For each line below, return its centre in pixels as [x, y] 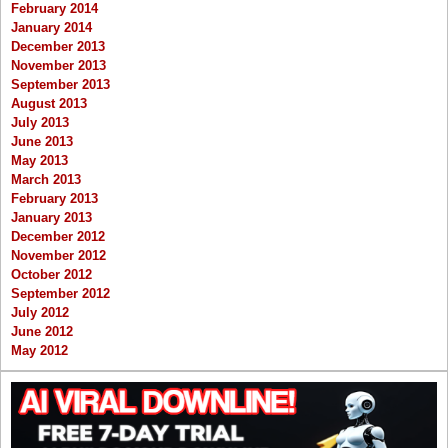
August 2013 [49, 103]
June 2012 [42, 331]
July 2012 [40, 312]
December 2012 [58, 236]
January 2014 [51, 27]
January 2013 [51, 217]
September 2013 [60, 84]
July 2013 [40, 122]
